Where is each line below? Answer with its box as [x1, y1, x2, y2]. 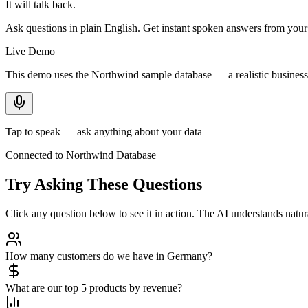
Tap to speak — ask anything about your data [5, 125, 202, 137]
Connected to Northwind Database [5, 148, 156, 161]
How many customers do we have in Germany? [5, 250, 212, 262]
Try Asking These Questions [5, 175, 202, 193]
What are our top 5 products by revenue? [5, 281, 182, 294]
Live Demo [5, 45, 55, 57]
